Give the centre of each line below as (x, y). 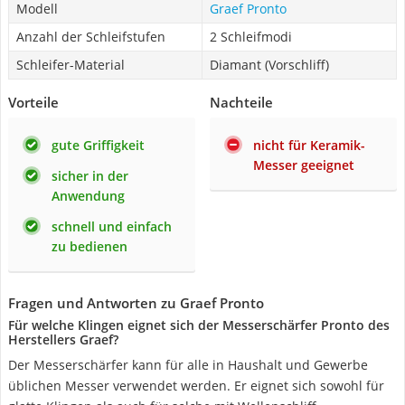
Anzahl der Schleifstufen (91, 37)
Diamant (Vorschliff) (269, 65)
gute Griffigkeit (98, 145)
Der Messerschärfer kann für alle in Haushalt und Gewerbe (188, 365)
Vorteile (33, 102)
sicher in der (90, 176)
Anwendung (88, 196)
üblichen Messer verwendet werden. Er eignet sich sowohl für (196, 386)
